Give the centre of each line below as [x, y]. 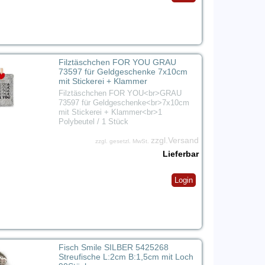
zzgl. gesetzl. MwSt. [123, 141]
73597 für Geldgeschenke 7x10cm [123, 72]
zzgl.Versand [174, 140]
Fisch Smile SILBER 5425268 [113, 247]
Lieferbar [180, 154]
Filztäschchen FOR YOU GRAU [117, 62]
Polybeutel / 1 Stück [93, 122]
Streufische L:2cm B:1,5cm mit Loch [126, 256]
